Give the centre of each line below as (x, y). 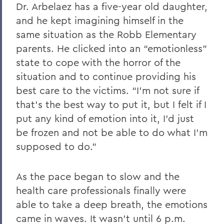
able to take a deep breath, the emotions (112, 204)
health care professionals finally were (101, 190)
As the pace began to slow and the (98, 176)
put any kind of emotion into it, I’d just (105, 118)
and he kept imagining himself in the (100, 20)
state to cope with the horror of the (98, 62)
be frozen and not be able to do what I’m (112, 132)
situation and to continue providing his (106, 76)
